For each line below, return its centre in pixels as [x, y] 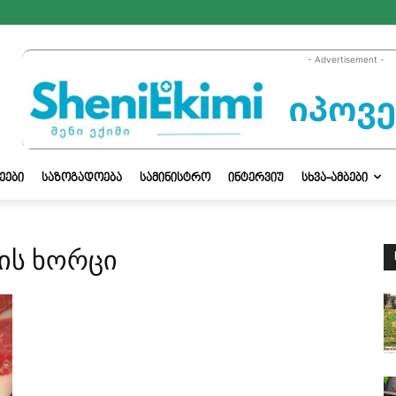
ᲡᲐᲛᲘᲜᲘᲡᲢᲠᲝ [175, 179]
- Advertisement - [346, 59]
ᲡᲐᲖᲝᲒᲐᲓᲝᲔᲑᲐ [82, 179]
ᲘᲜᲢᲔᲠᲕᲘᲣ [256, 179]
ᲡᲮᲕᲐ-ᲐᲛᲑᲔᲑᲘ [335, 179]
